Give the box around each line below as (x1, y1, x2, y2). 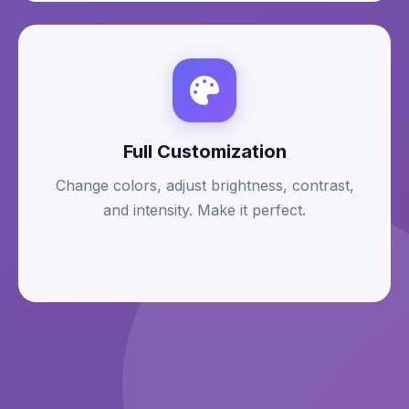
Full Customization (122, 141, 287, 163)
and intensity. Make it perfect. (103, 201, 306, 219)
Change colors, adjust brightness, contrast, (55, 176, 354, 194)
